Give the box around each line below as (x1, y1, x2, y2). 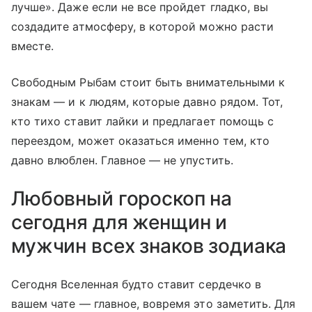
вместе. (11, 39, 54, 54)
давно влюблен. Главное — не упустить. (11, 153, 233, 168)
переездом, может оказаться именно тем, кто (11, 134, 270, 148)
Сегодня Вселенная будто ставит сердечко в (11, 277, 261, 292)
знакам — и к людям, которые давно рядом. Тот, (11, 95, 283, 109)
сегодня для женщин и (11, 210, 228, 235)
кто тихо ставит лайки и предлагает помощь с (11, 114, 274, 129)
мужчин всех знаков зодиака (11, 234, 287, 258)
